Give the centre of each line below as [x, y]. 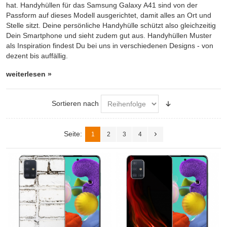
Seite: [73, 134]
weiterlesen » [29, 74]
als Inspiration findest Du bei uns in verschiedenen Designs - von [110, 46]
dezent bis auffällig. [37, 56]
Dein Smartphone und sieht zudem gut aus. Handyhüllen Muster [109, 36]
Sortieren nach [75, 104]
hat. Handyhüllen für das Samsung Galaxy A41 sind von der [102, 5]
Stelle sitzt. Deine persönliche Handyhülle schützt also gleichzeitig [111, 26]
